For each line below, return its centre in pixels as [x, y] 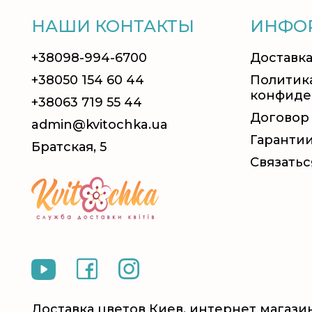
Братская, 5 [69, 147]
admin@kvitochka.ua [100, 125]
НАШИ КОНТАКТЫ [113, 26]
